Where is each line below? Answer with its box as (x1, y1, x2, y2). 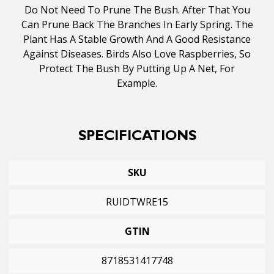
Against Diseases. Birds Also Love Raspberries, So (23, 47, 251, 61)
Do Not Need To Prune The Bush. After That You (24, 3, 250, 17)
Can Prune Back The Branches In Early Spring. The (21, 18, 253, 32)
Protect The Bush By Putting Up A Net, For (39, 62, 235, 76)
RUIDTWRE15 (106, 195, 168, 209)
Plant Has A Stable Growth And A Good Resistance (23, 32, 251, 46)
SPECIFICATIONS (78, 131, 196, 145)
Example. (117, 76, 157, 91)
